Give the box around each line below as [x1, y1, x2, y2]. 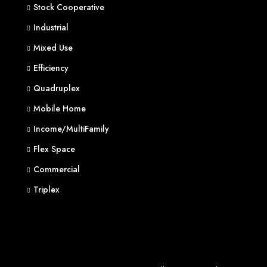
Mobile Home [33, 103, 86, 114]
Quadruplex [33, 82, 80, 94]
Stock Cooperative [33, 1, 104, 13]
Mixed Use [33, 42, 73, 54]
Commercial [33, 163, 80, 175]
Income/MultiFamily [33, 123, 109, 135]
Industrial [33, 21, 69, 33]
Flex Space [33, 143, 75, 155]
